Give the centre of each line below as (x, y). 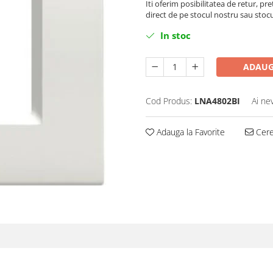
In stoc (174, 36)
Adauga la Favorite (190, 132)
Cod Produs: (169, 101)
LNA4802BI (217, 101)
